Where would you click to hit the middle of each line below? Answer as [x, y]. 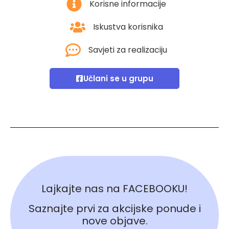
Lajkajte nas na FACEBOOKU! [114, 188]
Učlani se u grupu [118, 78]
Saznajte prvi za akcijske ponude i [114, 208]
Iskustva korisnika [128, 27]
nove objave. [114, 221]
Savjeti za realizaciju [128, 50]
